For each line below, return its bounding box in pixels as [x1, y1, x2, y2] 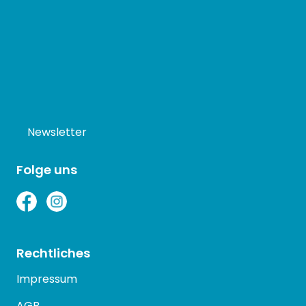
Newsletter [27, 124, 87, 141]
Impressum [16, 271, 77, 288]
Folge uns [16, 161, 77, 179]
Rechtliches [16, 245, 90, 262]
